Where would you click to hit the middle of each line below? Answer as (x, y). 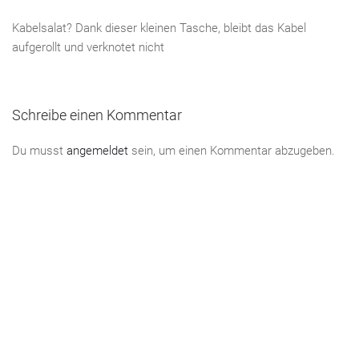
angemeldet (97, 151)
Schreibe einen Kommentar (97, 115)
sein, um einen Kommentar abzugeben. (232, 151)
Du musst (39, 151)
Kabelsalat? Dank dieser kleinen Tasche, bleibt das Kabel (159, 28)
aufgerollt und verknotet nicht (88, 48)
